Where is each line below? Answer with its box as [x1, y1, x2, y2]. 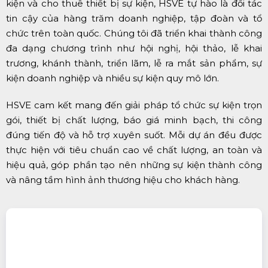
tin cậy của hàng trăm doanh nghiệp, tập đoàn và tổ [6, 13, 262, 25]
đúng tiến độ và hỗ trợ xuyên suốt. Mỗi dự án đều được [6, 129, 262, 141]
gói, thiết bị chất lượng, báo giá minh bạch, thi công [6, 114, 262, 126]
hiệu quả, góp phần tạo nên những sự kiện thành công [6, 159, 262, 171]
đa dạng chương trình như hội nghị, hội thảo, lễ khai [6, 42, 262, 54]
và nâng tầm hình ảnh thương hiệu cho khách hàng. [6, 174, 240, 186]
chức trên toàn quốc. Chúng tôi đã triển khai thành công [6, 28, 262, 39]
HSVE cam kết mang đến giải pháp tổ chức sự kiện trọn [6, 99, 262, 111]
